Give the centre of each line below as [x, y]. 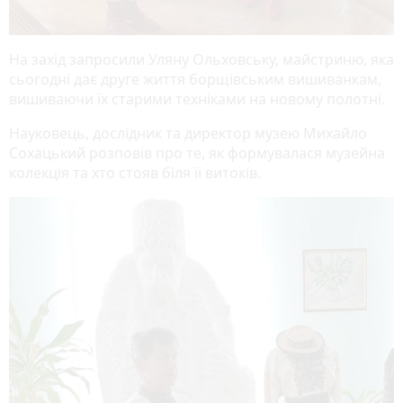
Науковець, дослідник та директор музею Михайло [188, 133]
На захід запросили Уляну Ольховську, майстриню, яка [201, 59]
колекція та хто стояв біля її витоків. [135, 172]
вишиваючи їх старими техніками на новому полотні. [199, 99]
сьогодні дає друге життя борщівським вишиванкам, [195, 79]
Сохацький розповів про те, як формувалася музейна [197, 152]
